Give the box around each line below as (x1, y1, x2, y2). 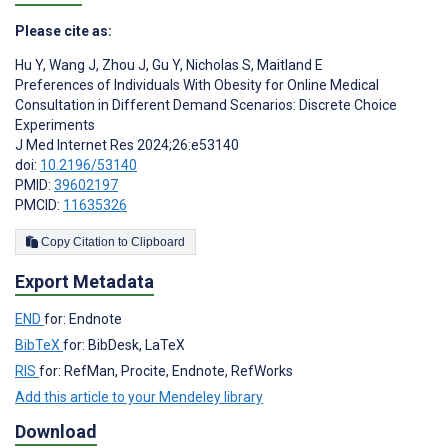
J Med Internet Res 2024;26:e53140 (15, 137, 239, 154)
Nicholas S (183, 57, 251, 74)
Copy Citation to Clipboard (131, 235, 185, 250)
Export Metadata (15, 271, 154, 292)
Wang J (46, 57, 96, 74)
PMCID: (15, 197, 63, 214)
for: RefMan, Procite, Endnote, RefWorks (39, 362, 293, 379)
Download (15, 420, 97, 442)
